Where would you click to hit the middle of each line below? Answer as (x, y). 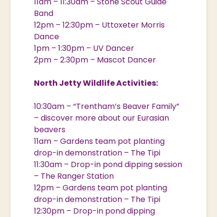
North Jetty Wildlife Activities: (96, 83)
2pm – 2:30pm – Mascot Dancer (95, 60)
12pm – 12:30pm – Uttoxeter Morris (100, 25)
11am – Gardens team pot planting (100, 141)
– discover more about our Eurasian (102, 118)
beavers (50, 129)
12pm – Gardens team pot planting (101, 187)
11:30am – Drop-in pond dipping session (108, 164)
